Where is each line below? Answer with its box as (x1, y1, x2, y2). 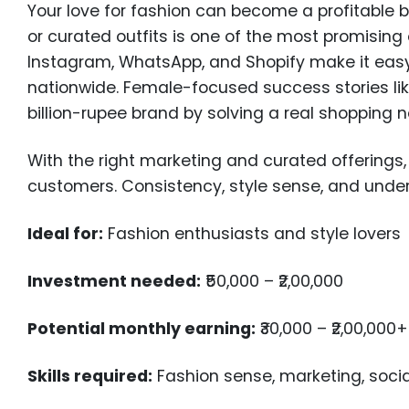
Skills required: (27, 365, 153, 388)
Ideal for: (27, 223, 104, 246)
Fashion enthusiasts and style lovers (103, 223, 402, 246)
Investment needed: (27, 270, 202, 293)
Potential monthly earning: (27, 318, 257, 341)
